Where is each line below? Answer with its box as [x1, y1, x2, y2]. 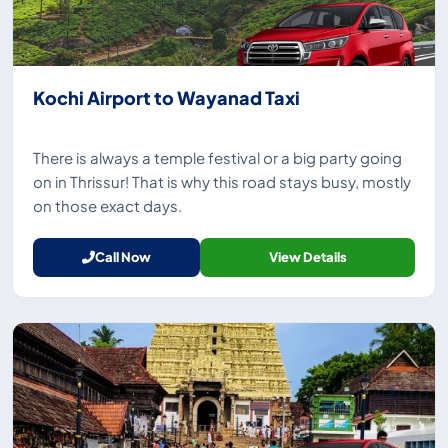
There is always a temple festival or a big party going [33, 148, 402, 168]
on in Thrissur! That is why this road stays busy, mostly [33, 172, 411, 192]
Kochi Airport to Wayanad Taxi [33, 86, 300, 110]
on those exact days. [33, 196, 182, 216]
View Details [268, 249, 347, 266]
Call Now [95, 249, 152, 266]
